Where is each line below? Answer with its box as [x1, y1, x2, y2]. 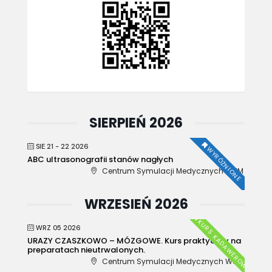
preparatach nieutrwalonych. [27, 243, 145, 256]
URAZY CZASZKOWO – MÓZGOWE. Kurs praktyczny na [27, 234, 241, 246]
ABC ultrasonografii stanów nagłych [27, 153, 173, 165]
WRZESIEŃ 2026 [84, 194, 188, 214]
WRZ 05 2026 [36, 223, 81, 232]
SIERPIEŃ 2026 [89, 113, 183, 132]
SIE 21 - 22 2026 [36, 141, 89, 151]
